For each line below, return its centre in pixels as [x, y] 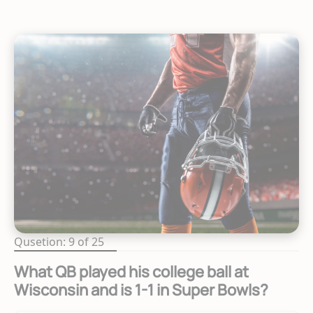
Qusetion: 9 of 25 [59, 242]
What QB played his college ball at [131, 272]
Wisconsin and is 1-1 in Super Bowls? [141, 290]
